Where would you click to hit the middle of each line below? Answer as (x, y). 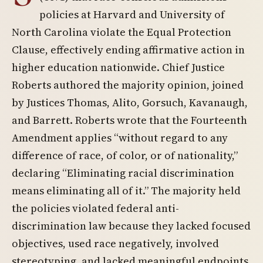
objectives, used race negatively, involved (115, 243)
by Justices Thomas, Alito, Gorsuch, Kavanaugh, (130, 102)
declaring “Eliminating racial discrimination (123, 173)
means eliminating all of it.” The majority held (126, 190)
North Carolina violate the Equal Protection (122, 32)
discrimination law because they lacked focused (131, 226)
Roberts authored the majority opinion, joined (128, 85)
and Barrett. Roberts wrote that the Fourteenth (129, 120)
